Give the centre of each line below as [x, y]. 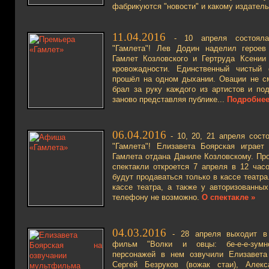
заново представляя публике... [170, 99]
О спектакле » [228, 197]
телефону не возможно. [157, 197]
